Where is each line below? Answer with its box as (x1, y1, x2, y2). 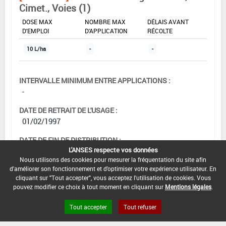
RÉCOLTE (147, 27, 173, 35)
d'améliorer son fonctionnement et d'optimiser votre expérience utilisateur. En (10, 164, 216, 173)
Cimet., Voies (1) (19, 2, 90, 15)
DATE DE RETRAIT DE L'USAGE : (19, 105, 118, 116)
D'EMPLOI (22, 27, 49, 35)
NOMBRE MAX (85, 18, 126, 26)
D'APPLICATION (85, 27, 128, 35)
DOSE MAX (22, 18, 52, 26)
